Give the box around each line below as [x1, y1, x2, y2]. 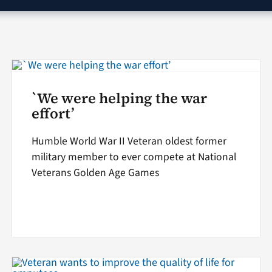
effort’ [31, 104, 75, 124]
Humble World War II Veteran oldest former [31, 134, 226, 149]
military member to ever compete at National [31, 149, 236, 165]
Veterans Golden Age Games [31, 165, 159, 181]
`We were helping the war [31, 89, 207, 109]
